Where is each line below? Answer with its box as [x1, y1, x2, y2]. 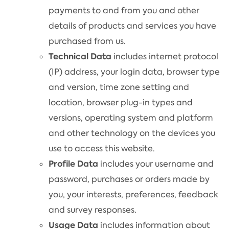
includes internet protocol [111, 51, 218, 62]
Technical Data [49, 50, 111, 62]
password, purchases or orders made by [49, 173, 210, 185]
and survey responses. [49, 204, 136, 215]
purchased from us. [49, 35, 126, 47]
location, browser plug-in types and [49, 97, 193, 108]
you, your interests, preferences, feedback [49, 189, 218, 200]
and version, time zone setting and [49, 81, 189, 93]
